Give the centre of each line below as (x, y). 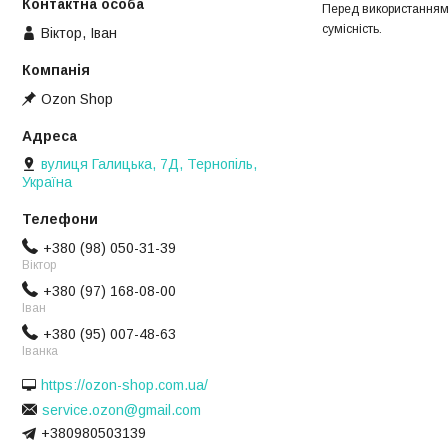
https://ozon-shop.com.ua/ (124, 385)
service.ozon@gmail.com (121, 409)
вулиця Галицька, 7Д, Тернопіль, (149, 164)
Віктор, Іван (79, 32)
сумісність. (352, 29)
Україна (47, 182)
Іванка (40, 350)
